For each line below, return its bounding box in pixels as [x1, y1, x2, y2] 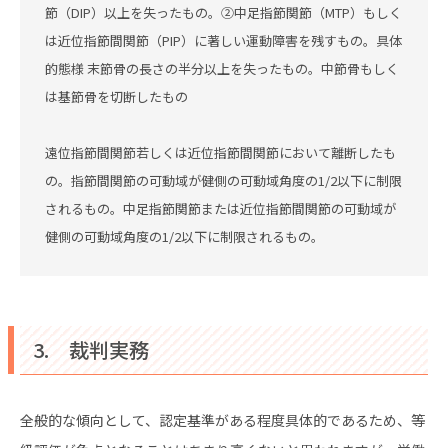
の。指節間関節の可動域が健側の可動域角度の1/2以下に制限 [45, 171, 402, 190]
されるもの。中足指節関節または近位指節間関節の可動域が [45, 199, 396, 218]
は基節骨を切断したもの [45, 87, 188, 106]
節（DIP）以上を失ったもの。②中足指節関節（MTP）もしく [45, 3, 402, 22]
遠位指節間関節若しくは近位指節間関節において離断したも [45, 143, 396, 162]
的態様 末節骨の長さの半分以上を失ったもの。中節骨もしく [45, 59, 399, 78]
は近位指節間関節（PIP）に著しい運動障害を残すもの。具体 [45, 31, 402, 50]
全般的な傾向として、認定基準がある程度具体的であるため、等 [20, 410, 425, 430]
